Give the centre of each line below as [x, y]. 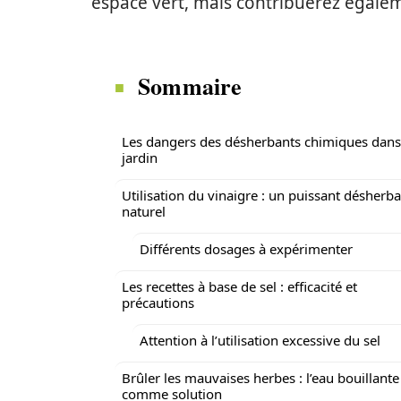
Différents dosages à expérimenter [246, 249]
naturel [144, 211]
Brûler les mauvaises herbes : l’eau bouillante [260, 378]
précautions [158, 303]
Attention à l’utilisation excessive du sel [260, 340]
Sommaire [190, 86]
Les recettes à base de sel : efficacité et [239, 286]
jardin [140, 158]
